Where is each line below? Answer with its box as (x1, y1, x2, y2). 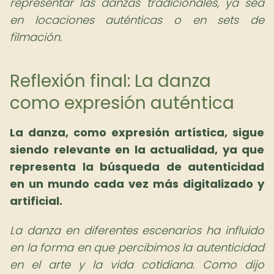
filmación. (10, 29, 62, 45)
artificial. (10, 193, 62, 209)
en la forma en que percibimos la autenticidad (10, 240, 264, 255)
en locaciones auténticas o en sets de (10, 12, 264, 28)
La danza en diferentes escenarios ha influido (10, 223, 264, 238)
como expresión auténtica (10, 91, 234, 115)
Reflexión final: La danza (10, 69, 211, 93)
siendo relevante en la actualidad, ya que (10, 142, 264, 157)
